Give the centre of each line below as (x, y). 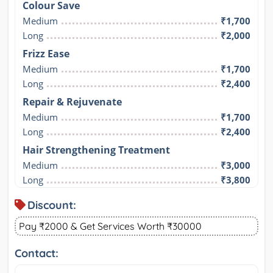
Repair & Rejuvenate (72, 101)
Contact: (37, 253)
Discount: (52, 205)
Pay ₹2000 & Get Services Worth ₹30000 (110, 226)
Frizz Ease (46, 53)
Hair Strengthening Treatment (96, 150)
